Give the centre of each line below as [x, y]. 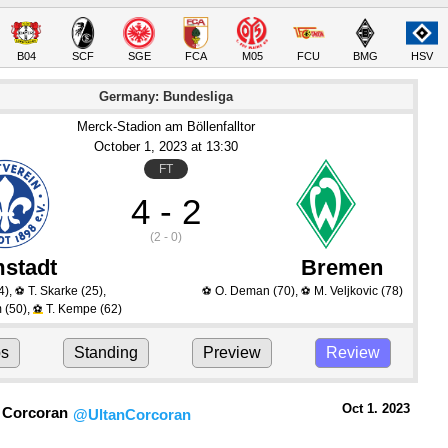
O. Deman [242, 291]
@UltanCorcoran [132, 414]
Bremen [341, 267]
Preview [232, 352]
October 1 [122, 146]
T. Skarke [53, 291]
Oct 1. [360, 408]
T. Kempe [71, 309]
